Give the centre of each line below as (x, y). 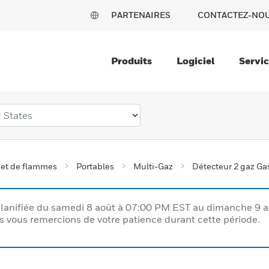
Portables (95, 166)
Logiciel (195, 61)
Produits (131, 61)
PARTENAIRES (141, 15)
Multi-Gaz (153, 166)
